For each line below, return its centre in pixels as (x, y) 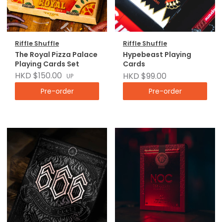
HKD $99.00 (145, 76)
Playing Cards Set (47, 64)
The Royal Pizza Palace (56, 55)
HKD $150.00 (38, 76)
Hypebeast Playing (157, 55)
